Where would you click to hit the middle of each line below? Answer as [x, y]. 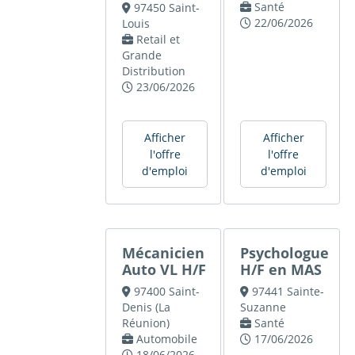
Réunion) [146, 323]
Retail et [158, 40]
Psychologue [285, 253]
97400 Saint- [166, 292]
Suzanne [263, 307]
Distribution [154, 71]
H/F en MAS [281, 270]
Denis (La [147, 307]
